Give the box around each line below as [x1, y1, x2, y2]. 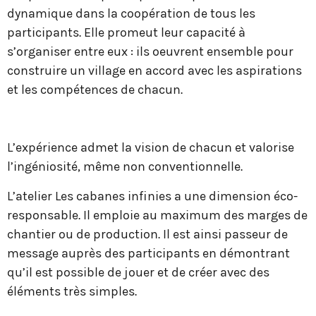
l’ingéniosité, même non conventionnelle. [7, 159, 243, 175]
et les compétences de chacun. [7, 81, 183, 97]
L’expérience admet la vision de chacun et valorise [7, 140, 294, 156]
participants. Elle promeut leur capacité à [7, 24, 245, 40]
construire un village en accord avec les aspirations [7, 62, 302, 78]
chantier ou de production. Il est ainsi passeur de [7, 226, 288, 242]
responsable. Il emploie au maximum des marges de [7, 207, 308, 223]
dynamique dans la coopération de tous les [7, 5, 255, 21]
